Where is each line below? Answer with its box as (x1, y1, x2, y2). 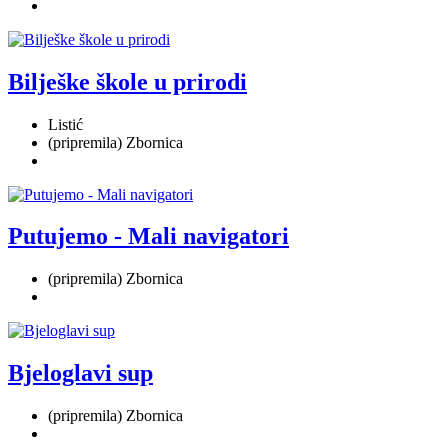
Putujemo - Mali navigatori (8, 223, 289, 250)
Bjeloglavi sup (8, 360, 153, 387)
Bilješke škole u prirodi (8, 68, 247, 95)
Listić (48, 115, 83, 133)
